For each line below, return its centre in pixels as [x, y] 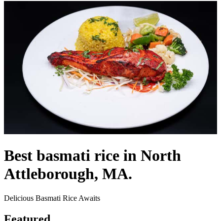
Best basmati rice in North [92, 156]
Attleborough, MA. [68, 174]
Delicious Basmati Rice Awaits [52, 198]
